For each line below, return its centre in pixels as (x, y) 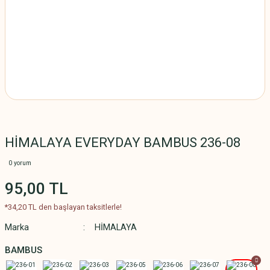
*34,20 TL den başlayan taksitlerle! (63, 207)
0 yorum (20, 163)
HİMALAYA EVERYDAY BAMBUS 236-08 (123, 143)
